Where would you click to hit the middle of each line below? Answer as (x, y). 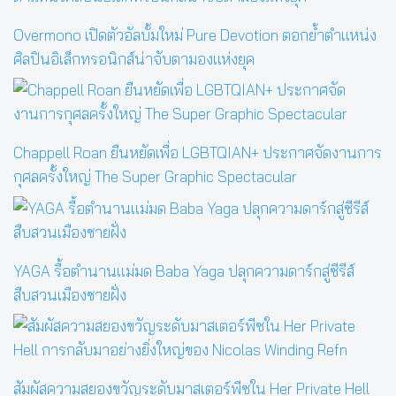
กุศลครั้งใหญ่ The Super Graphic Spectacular (155, 177)
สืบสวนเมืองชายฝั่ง (70, 294)
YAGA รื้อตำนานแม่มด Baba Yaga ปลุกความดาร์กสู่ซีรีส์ (184, 270)
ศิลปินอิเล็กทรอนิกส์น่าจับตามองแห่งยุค (134, 58)
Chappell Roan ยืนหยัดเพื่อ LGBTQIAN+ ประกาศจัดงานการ (198, 153)
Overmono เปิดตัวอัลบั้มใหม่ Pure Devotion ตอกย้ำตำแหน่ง (195, 34)
